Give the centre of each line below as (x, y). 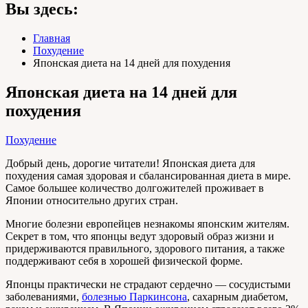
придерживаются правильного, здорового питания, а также (145, 248)
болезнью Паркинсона (134, 296)
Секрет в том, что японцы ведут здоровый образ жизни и (140, 236)
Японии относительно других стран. (92, 200)
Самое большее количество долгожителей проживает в (135, 188)
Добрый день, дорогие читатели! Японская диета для (130, 163)
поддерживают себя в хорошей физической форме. (124, 261)
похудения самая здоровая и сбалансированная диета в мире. (148, 175)
